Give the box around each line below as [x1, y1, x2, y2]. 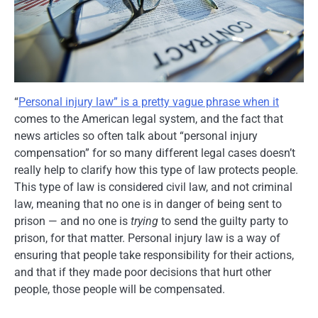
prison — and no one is [14, 214, 131, 229]
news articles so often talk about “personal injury [14, 129, 258, 143]
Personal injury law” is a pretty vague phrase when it [18, 95, 279, 109]
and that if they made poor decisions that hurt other [14, 265, 271, 280]
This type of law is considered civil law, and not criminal [14, 180, 292, 194]
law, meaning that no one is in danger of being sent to [14, 197, 282, 212]
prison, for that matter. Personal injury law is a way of [14, 231, 280, 246]
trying [131, 214, 158, 229]
